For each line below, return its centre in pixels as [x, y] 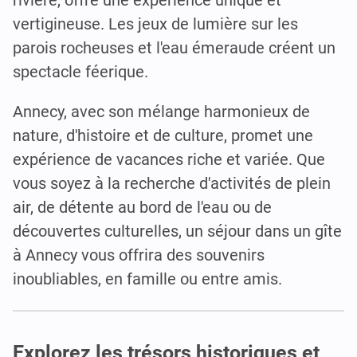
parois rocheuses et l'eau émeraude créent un [174, 48]
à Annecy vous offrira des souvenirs [139, 255]
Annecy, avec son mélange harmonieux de [161, 112]
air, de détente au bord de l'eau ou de [142, 208]
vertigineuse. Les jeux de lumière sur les [155, 24]
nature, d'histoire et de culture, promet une [163, 136]
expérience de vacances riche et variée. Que [169, 160]
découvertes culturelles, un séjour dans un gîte [177, 231]
